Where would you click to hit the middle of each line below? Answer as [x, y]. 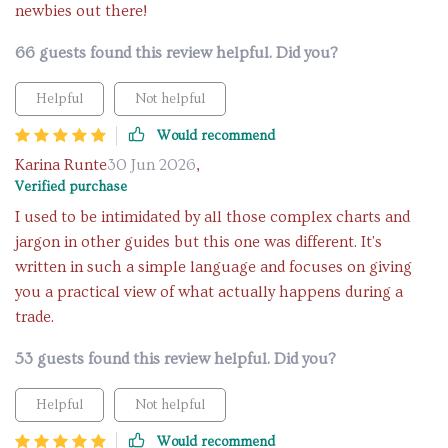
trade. [34, 317]
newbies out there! [81, 11]
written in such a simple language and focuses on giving [213, 267]
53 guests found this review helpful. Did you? [175, 359]
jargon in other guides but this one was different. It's [198, 242]
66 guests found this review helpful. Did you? [176, 53]
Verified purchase [71, 187]
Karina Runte [61, 165]
